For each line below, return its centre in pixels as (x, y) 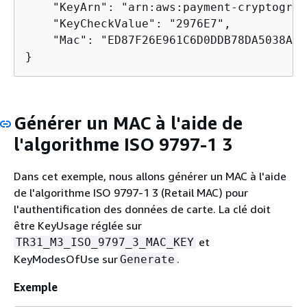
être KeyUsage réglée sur (78, 225)
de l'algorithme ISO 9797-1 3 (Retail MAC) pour (131, 193)
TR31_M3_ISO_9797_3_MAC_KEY (105, 242)
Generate (147, 259)
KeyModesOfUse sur (66, 259)
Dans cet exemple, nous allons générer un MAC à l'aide (150, 176)
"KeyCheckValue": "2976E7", (128, 23)
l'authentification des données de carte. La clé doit (142, 209)
